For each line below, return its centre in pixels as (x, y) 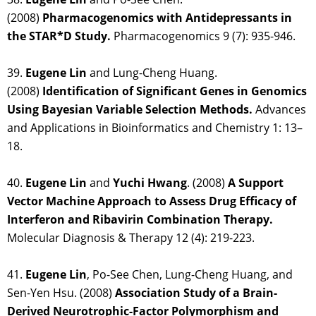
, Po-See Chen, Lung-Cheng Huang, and (190, 275)
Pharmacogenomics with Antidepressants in (167, 18)
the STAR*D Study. (59, 36)
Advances (279, 110)
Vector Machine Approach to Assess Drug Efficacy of (152, 201)
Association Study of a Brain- (196, 293)
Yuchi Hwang (150, 183)
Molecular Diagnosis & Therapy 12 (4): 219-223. (131, 238)
